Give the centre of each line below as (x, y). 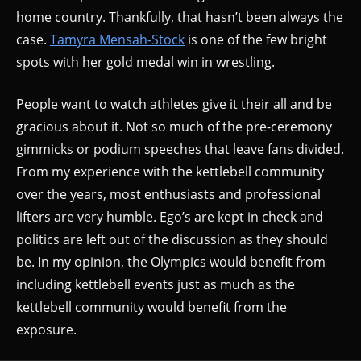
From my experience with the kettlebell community (170, 171)
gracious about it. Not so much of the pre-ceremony (174, 126)
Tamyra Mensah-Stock (117, 39)
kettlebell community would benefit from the (151, 307)
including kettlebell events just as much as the (156, 284)
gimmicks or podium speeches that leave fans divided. (180, 149)
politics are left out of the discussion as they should (172, 239)
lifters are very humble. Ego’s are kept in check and (170, 216)
